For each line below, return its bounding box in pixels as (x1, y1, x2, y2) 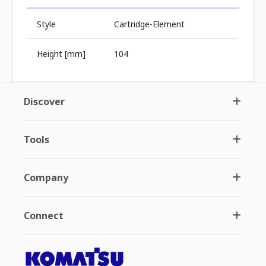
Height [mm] (37, 48, 85, 59)
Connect (24, 209, 64, 222)
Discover (24, 95, 65, 108)
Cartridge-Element (113, 18, 185, 30)
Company (24, 171, 68, 184)
